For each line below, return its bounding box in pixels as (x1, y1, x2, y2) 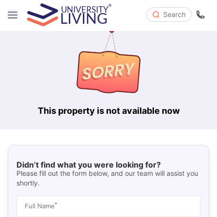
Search (163, 10, 186, 18)
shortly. (16, 179, 40, 187)
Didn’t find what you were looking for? (16, 160, 161, 170)
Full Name (24, 202, 55, 210)
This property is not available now (37, 105, 180, 116)
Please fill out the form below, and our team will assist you (16, 169, 198, 178)
